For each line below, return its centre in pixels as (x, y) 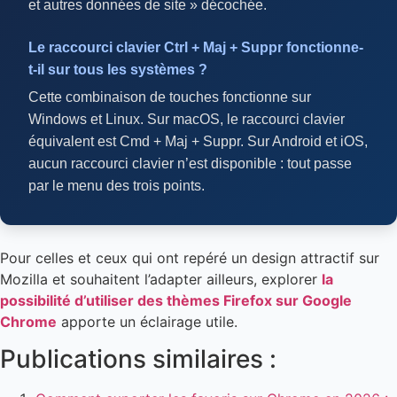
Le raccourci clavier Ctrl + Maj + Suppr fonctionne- (196, 47)
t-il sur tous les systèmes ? (118, 69)
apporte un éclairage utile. (147, 322)
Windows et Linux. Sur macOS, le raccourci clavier (187, 120)
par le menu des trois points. (117, 186)
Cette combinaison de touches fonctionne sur (170, 97)
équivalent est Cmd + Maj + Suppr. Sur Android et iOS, (198, 142)
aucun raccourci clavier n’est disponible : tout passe (190, 164)
